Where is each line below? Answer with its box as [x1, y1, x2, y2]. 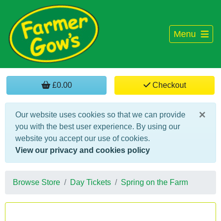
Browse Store [13, 178, 60, 186]
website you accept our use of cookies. [15, 134, 150, 143]
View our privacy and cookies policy [15, 146, 150, 154]
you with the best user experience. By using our [15, 122, 180, 131]
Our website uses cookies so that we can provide [15, 110, 185, 119]
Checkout [150, 81, 186, 89]
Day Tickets [70, 178, 111, 186]
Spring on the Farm [121, 178, 188, 186]
